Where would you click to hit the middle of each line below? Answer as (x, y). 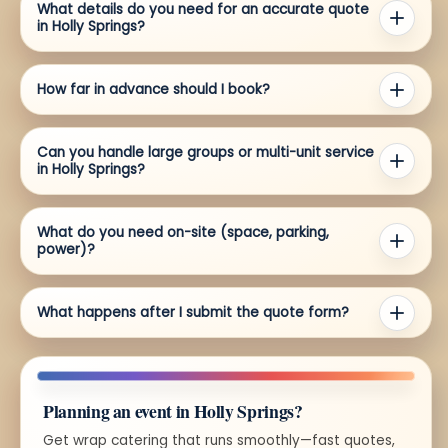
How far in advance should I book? (153, 90)
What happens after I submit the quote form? (193, 313)
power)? (66, 250)
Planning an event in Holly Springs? (173, 411)
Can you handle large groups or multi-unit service (205, 153)
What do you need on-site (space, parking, (183, 233)
